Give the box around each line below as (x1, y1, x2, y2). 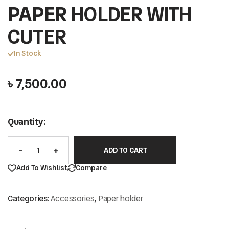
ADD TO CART (103, 145, 147, 155)
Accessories (51, 193, 95, 204)
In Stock (13, 48, 41, 58)
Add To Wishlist (16, 163, 67, 173)
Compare (76, 163, 107, 173)
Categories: (8, 193, 51, 204)
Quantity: (8, 114, 46, 128)
